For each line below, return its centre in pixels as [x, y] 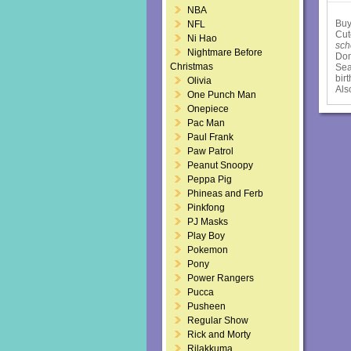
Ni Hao [202, 38]
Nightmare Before [225, 52]
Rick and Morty [219, 335]
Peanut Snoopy [220, 165]
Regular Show [218, 320]
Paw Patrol [210, 151]
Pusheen [206, 306]
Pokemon [208, 250]
